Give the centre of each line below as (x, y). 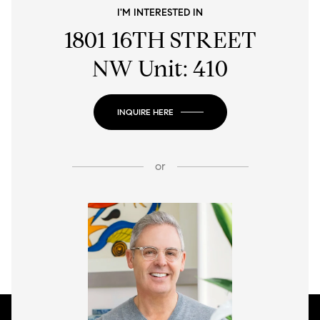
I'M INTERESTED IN (160, 13)
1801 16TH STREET (160, 40)
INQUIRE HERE (145, 112)
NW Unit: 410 (160, 69)
